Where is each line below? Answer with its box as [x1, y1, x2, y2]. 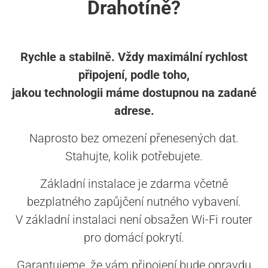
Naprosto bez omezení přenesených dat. [29, 131, 239, 146]
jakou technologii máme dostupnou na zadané [11, 86, 257, 100]
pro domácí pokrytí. [84, 230, 184, 245]
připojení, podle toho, [78, 68, 190, 83]
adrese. [114, 103, 154, 118]
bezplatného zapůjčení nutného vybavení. [27, 194, 241, 209]
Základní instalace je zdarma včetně [40, 176, 228, 191]
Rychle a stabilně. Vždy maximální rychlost [20, 50, 248, 65]
